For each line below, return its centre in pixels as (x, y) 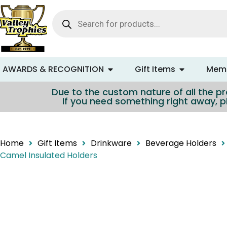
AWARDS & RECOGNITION (53, 69)
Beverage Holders (181, 143)
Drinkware (111, 143)
